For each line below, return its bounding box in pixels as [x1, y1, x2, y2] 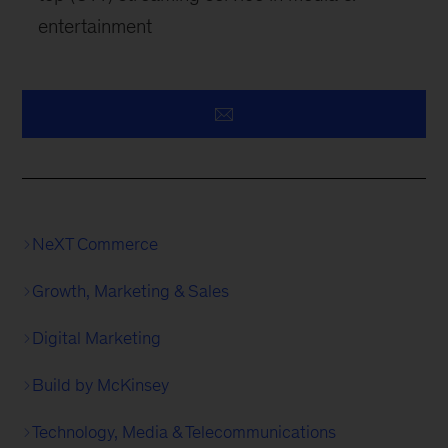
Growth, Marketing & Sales [32, 281, 230, 302]
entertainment [38, 15, 153, 38]
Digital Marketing [32, 328, 162, 349]
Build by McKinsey [32, 375, 170, 396]
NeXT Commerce [32, 234, 159, 255]
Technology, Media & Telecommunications [32, 422, 337, 443]
